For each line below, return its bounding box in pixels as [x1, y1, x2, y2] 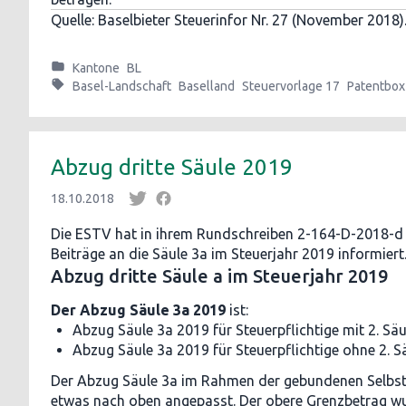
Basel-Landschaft [72, 79, 171, 93]
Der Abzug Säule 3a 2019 [51, 302, 226, 318]
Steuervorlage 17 [242, 79, 340, 93]
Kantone [72, 61, 120, 75]
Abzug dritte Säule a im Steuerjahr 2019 [51, 266, 388, 286]
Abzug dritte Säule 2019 [51, 155, 293, 179]
